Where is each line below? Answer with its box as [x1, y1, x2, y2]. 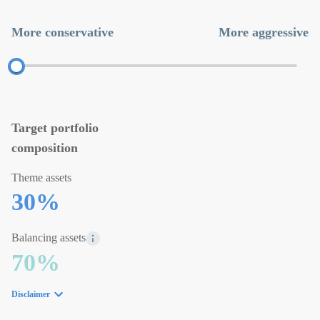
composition [11, 141, 78, 155]
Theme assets [11, 171, 71, 184]
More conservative [11, 25, 114, 39]
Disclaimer [11, 289, 50, 300]
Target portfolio [11, 121, 99, 135]
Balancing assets [11, 231, 86, 244]
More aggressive [219, 25, 309, 39]
